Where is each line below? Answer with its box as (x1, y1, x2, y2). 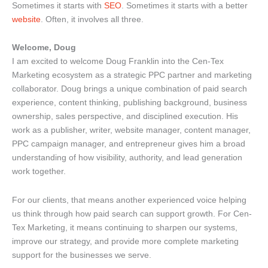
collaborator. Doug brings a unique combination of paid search (12, 84, 247, 94)
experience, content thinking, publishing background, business (12, 98, 247, 108)
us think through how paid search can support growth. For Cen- (12, 208, 252, 218)
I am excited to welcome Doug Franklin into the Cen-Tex (12, 56, 224, 66)
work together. (12, 166, 66, 176)
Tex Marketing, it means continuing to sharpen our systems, (12, 222, 237, 232)
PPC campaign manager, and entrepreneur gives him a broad (12, 139, 245, 149)
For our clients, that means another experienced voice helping (12, 194, 246, 205)
